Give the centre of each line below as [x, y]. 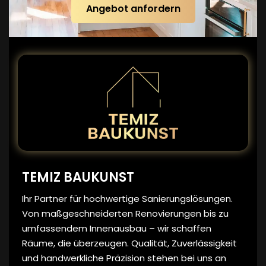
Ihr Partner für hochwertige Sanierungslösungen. [127, 198]
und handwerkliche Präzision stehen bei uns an [124, 258]
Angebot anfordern [133, 8]
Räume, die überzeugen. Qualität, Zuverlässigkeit [129, 243]
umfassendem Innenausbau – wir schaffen [117, 228]
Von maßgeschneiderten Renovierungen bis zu [125, 213]
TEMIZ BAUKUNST [78, 177]
